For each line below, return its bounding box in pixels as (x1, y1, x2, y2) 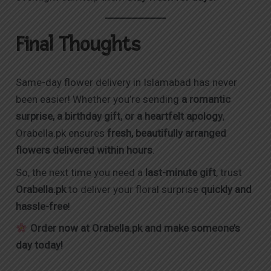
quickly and (201, 183, 252, 195)
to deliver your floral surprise (66, 183, 201, 195)
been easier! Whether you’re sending (16, 93, 182, 106)
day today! (16, 239, 64, 252)
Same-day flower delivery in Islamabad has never (16, 76, 238, 89)
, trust (216, 166, 243, 178)
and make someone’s (142, 222, 240, 235)
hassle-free (16, 200, 68, 212)
